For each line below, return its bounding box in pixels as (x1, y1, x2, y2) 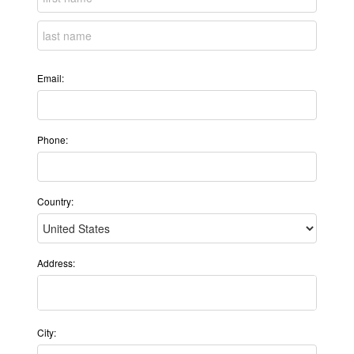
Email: (37, 71, 64, 85)
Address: (37, 256, 75, 269)
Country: (37, 194, 73, 208)
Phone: (37, 133, 68, 146)
